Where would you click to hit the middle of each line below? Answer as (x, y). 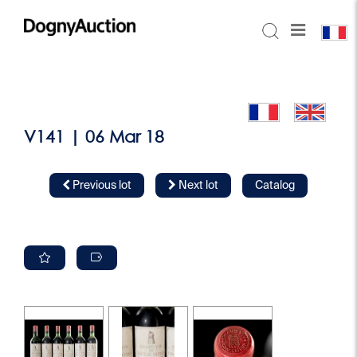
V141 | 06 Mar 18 (94, 137)
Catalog (275, 186)
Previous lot (101, 186)
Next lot (197, 186)
